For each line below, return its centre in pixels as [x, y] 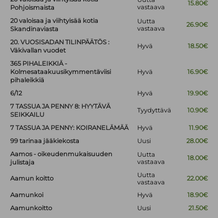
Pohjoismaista [33, 8]
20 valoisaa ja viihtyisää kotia [54, 21]
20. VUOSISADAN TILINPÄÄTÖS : [60, 42]
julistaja [23, 163]
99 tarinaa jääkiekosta [45, 141]
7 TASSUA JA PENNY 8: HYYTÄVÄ [61, 107]
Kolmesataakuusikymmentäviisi [61, 72]
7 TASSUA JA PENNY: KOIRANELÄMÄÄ [70, 128]
